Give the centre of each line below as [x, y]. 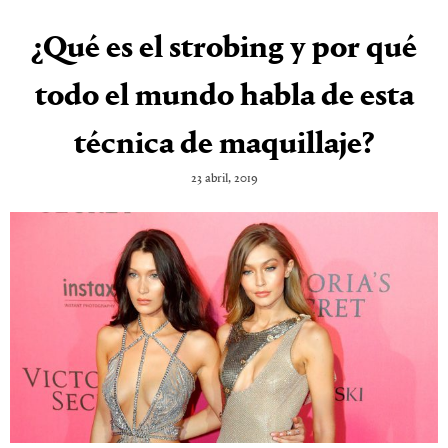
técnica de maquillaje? [224, 144]
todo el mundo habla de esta [224, 96]
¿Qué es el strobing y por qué [224, 48]
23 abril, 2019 [224, 178]
